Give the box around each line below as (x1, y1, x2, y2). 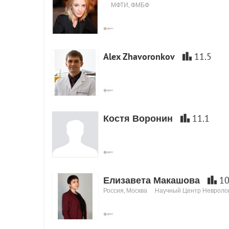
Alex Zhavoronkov (103, 51, 175, 62)
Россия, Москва (103, 187, 147, 194)
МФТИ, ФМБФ (111, 1, 149, 9)
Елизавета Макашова (103, 174, 200, 186)
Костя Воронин (103, 112, 173, 124)
